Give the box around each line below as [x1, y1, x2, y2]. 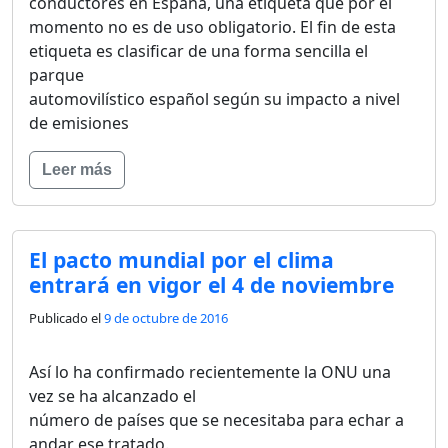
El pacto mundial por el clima [29, 244, 334, 274]
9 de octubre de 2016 [104, 308, 228, 327]
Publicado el [29, 308, 104, 327]
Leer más [42, 160, 112, 178]
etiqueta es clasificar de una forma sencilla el [29, 39, 368, 62]
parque [29, 63, 84, 86]
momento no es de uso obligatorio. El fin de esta [29, 15, 396, 38]
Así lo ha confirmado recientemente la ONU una [29, 360, 391, 383]
